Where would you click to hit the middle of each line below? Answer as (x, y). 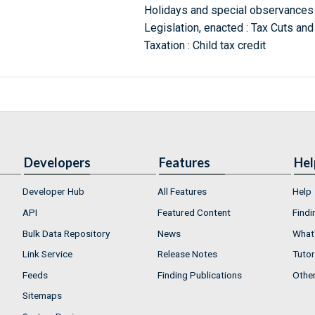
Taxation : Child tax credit (205, 46)
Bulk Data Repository (66, 233)
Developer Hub (53, 192)
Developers (57, 163)
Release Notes (187, 254)
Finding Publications (200, 275)
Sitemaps (42, 296)
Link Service (47, 254)
